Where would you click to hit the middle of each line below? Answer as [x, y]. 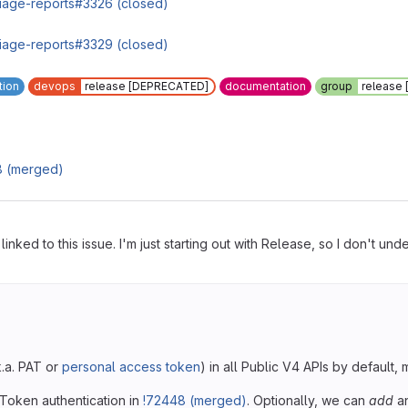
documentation [265, 86]
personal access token [131, 366]
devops [55, 86]
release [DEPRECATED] [147, 86]
